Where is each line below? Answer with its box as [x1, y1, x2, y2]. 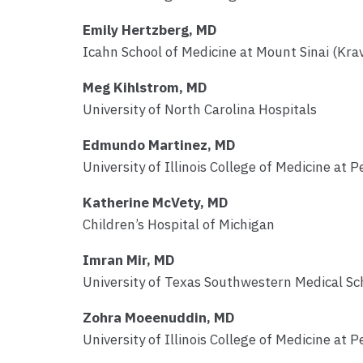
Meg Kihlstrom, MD [83, 79, 207, 97]
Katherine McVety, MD [83, 194, 228, 212]
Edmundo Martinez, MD [83, 136, 235, 155]
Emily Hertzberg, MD [83, 21, 216, 40]
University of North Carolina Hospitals [83, 100, 317, 119]
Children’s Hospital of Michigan [83, 216, 275, 234]
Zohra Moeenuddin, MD [83, 309, 234, 327]
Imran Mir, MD [83, 251, 174, 270]
